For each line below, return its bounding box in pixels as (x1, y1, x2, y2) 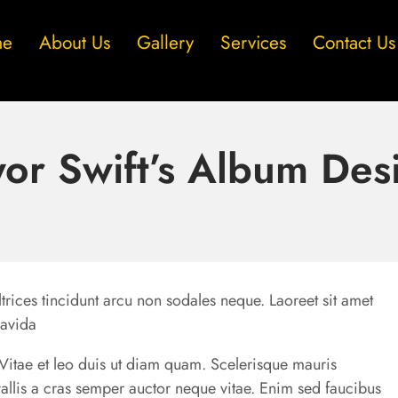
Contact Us (312, 28, 395, 56)
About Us (38, 28, 110, 56)
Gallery (136, 28, 194, 56)
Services (219, 28, 286, 56)
